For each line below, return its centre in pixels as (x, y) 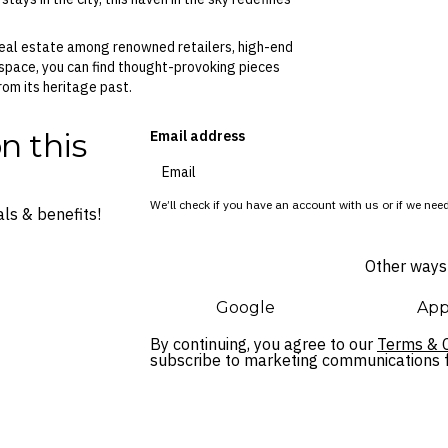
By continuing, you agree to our (263, 343)
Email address (197, 135)
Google (246, 307)
